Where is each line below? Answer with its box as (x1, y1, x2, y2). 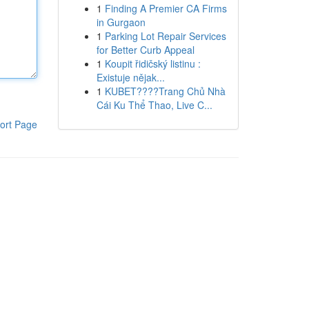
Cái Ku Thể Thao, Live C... (96, 98, 212, 112)
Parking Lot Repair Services (104, 29, 226, 43)
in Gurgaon (96, 15, 146, 29)
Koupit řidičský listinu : (104, 57, 201, 70)
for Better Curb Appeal (96, 43, 195, 57)
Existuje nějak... (96, 70, 165, 84)
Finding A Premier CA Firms (104, 1, 227, 15)
